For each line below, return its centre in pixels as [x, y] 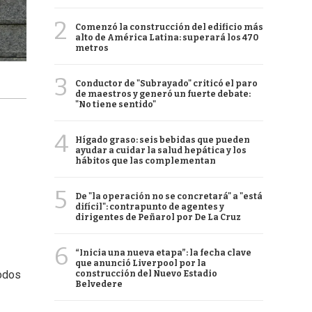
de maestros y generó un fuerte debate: [163, 94]
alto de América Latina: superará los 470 [167, 38]
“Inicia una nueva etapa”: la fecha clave [163, 253]
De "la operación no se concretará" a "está [169, 196]
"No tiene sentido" [116, 104]
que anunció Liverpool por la [141, 263]
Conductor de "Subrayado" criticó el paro [166, 84]
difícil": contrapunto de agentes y [150, 207]
